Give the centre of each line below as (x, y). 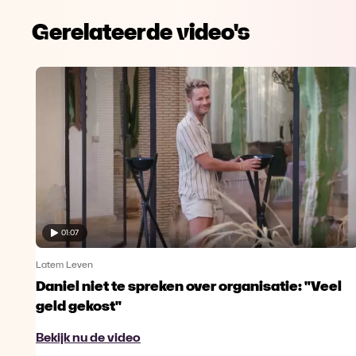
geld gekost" (79, 308)
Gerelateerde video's (141, 32)
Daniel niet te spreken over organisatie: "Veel (189, 288)
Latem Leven (64, 266)
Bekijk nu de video (88, 339)
